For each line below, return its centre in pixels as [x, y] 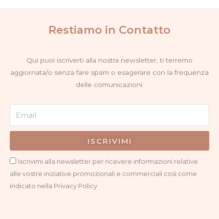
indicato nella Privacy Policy [54, 186]
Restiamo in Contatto [109, 30]
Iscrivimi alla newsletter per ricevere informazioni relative [108, 162]
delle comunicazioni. [109, 85]
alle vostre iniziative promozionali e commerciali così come [103, 174]
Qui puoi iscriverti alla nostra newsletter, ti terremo [109, 60]
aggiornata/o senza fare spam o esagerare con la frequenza [109, 73]
